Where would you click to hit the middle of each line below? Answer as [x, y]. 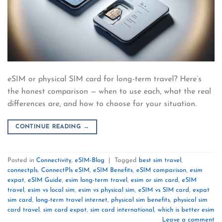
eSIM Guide [45, 180]
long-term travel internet [72, 200]
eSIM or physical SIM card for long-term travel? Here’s [105, 79]
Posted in [22, 161]
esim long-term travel [96, 180]
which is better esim [186, 210]
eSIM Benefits [113, 170]
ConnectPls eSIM [65, 170]
